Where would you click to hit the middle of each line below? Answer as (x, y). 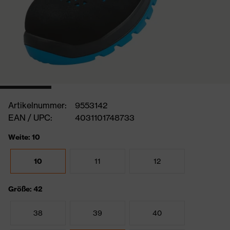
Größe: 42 (25, 189)
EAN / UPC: (30, 118)
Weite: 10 (24, 137)
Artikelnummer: (37, 105)
